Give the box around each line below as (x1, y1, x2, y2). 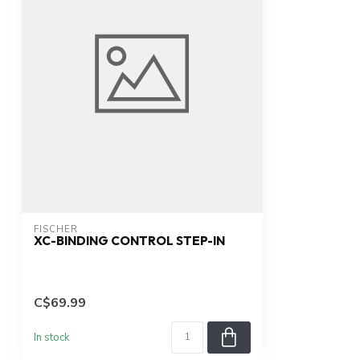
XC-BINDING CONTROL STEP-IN (34, 233, 225, 249)
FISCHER (34, 223, 78, 236)
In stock (34, 330, 70, 346)
